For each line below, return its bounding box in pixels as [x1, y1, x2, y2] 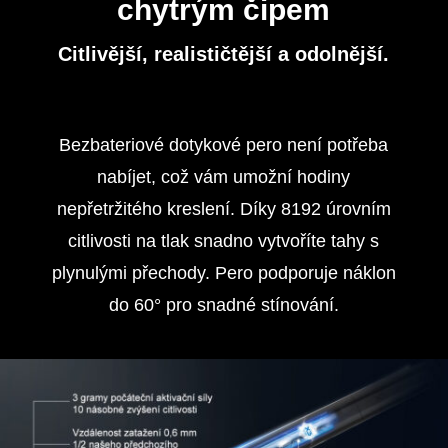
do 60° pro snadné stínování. [108, 295, 339, 315]
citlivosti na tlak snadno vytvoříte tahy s [68, 231, 380, 251]
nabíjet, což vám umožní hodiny [97, 167, 351, 187]
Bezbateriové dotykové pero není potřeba [59, 135, 389, 155]
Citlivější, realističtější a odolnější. [58, 43, 390, 65]
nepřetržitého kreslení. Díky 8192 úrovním [56, 199, 391, 219]
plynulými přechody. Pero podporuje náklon [51, 263, 396, 283]
